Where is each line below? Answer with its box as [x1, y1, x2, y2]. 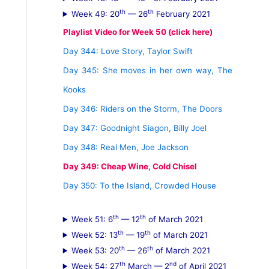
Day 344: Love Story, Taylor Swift [62, 46, 193, 56]
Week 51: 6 [71, 214, 113, 224]
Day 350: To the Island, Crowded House [62, 181, 216, 190]
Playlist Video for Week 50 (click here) [62, 27, 213, 37]
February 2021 [153, 9, 210, 19]
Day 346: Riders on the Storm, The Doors [62, 104, 222, 113]
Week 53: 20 [71, 246, 119, 255]
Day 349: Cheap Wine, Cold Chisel [62, 162, 197, 171]
